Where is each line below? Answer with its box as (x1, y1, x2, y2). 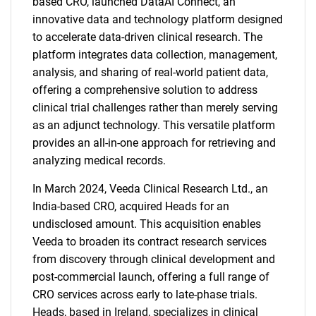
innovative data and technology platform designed (32, 13, 283, 26)
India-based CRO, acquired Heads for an (32, 200, 229, 213)
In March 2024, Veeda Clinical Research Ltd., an (32, 182, 268, 195)
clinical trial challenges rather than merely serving (32, 101, 278, 114)
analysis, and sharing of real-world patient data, (32, 66, 268, 79)
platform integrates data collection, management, (32, 48, 277, 61)
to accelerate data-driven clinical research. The (32, 30, 262, 44)
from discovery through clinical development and (32, 253, 275, 266)
